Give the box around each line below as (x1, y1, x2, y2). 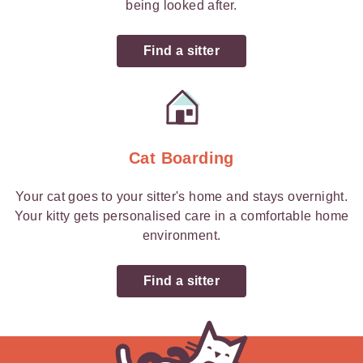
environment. (142, 228, 221, 242)
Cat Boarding (129, 149, 234, 167)
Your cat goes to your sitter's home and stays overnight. (15, 190, 348, 203)
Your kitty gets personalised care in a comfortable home (14, 209, 349, 223)
